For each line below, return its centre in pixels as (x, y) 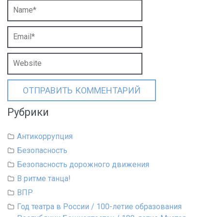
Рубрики (28, 112)
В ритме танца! (44, 178)
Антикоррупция (45, 136)
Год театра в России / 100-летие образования (99, 207)
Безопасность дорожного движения (83, 164)
